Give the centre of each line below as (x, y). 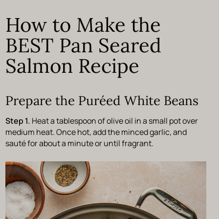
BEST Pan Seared (83, 45)
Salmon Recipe (72, 66)
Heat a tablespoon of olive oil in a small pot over (115, 120)
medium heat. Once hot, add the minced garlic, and (96, 132)
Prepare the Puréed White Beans (102, 100)
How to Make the (83, 24)
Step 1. (18, 120)
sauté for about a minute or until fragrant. (80, 143)
